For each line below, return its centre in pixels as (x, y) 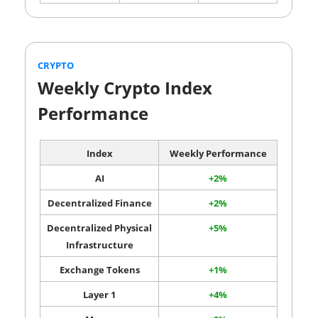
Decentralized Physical (99, 227)
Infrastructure (99, 245)
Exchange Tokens (99, 269)
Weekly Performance (218, 153)
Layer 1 (99, 294)
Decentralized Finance (99, 203)
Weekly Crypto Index (125, 87)
